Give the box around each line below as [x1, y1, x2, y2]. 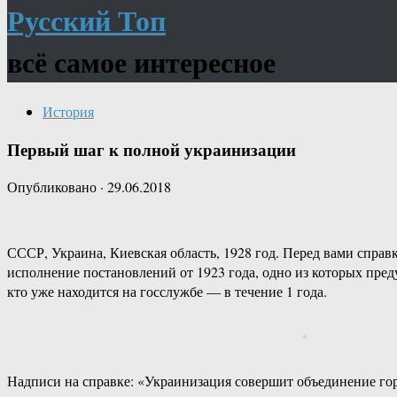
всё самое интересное [7, 41, 276, 83]
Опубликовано [7, 177, 100, 197]
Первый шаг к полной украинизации [7, 136, 296, 161]
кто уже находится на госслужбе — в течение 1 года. [7, 282, 327, 301]
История [43, 101, 94, 121]
